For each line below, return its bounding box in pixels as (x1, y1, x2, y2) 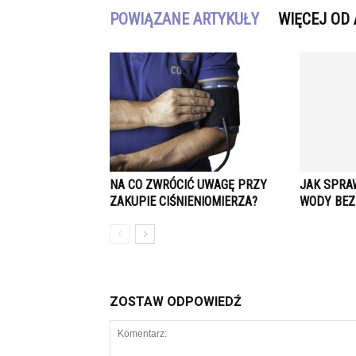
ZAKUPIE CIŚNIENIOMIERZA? (110, 194, 257, 209)
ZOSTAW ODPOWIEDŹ (110, 294, 242, 309)
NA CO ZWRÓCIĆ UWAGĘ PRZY (110, 177, 267, 192)
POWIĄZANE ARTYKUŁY (110, 10, 259, 29)
